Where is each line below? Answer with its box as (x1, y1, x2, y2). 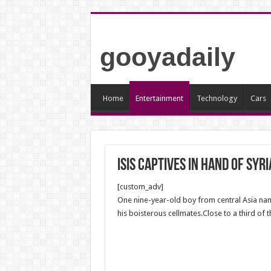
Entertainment (135, 94, 183, 103)
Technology (196, 94, 237, 103)
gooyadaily (99, 42, 235, 71)
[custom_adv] (117, 182, 163, 191)
